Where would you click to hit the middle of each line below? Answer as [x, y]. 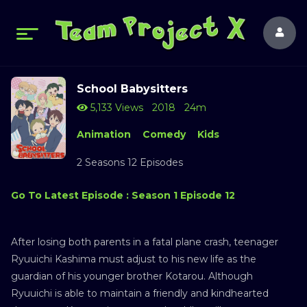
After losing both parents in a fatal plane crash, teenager [145, 242]
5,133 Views [115, 108]
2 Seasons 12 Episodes [130, 162]
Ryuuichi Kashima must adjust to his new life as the [134, 259]
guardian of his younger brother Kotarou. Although [132, 276]
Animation [104, 134]
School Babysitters [132, 89]
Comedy [164, 134]
